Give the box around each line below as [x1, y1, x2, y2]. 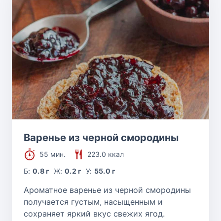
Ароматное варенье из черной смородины [24, 184, 191, 195]
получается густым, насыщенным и [24, 196, 163, 207]
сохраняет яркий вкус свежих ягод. [24, 208, 165, 219]
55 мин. [39, 149, 66, 158]
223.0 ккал [87, 149, 124, 158]
